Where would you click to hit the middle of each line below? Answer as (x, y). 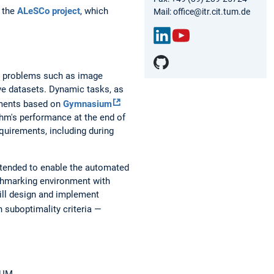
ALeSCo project (49, 11)
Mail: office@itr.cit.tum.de (202, 11)
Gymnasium (87, 104)
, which (94, 11)
